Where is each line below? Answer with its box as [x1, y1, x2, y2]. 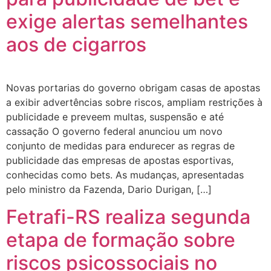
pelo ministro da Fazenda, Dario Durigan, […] [6, 183, 212, 196]
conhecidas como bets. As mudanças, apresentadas [6, 169, 244, 181]
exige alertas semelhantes [6, 10, 248, 34]
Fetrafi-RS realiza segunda [6, 204, 250, 229]
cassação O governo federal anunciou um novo [6, 125, 223, 138]
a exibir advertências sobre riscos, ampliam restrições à [6, 96, 263, 109]
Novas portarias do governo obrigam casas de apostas [6, 82, 260, 94]
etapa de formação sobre [6, 227, 235, 252]
